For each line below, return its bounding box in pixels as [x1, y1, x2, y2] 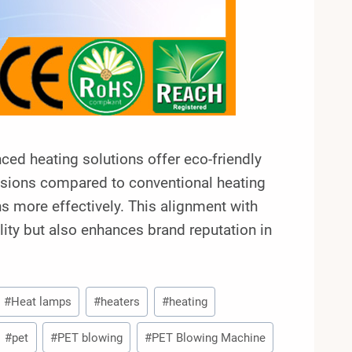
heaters [101, 294, 141, 309]
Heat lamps [11, 294, 72, 309]
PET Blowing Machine [152, 330, 266, 345]
